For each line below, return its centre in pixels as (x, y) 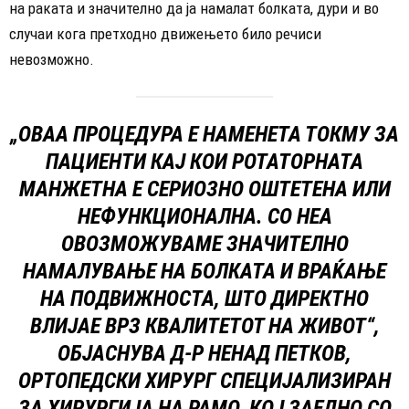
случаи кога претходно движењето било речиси (165, 33)
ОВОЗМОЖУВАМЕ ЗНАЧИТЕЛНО (204, 243)
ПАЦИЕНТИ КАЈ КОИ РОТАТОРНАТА (204, 161)
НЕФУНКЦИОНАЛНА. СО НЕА (204, 216)
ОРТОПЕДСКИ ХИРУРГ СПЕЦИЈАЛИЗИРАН (204, 380)
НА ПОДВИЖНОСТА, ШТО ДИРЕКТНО (204, 298)
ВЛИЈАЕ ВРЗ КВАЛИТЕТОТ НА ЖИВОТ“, (204, 325)
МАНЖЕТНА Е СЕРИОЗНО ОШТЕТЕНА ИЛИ (204, 189)
